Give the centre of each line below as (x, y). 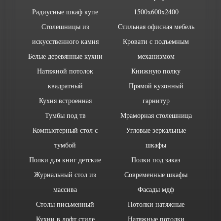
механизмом (156, 56)
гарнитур (156, 100)
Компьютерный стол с (65, 130)
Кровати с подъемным (156, 41)
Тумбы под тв (65, 115)
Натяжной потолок (65, 71)
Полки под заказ (156, 160)
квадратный (65, 86)
